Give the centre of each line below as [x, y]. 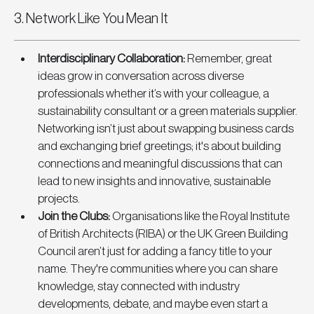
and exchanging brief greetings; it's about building [161, 146]
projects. [59, 199]
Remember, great [230, 59]
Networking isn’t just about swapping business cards [167, 129]
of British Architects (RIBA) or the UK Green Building [164, 234]
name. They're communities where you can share [159, 269]
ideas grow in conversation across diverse [142, 76]
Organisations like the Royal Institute [202, 217]
